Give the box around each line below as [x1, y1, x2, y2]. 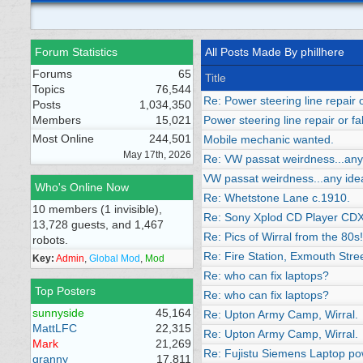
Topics [32, 83, 65, 96]
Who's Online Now [35, 181, 129, 194]
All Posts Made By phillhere [205, 45, 344, 58]
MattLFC [32, 322, 77, 335]
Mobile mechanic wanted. [203, 133, 334, 146]
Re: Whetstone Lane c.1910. [203, 191, 350, 204]
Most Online [32, 132, 94, 145]
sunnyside [32, 306, 84, 319]
